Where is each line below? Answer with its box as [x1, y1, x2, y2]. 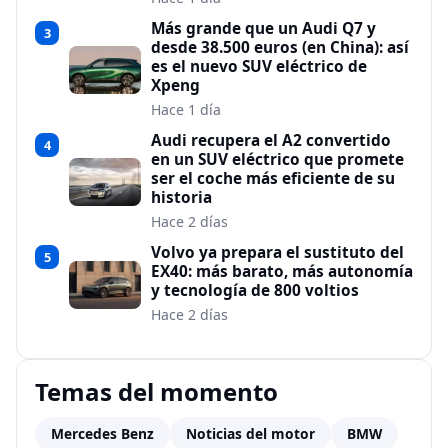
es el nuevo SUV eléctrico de [151, 56, 367, 78]
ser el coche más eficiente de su [151, 168, 395, 190]
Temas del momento [35, 375, 278, 409]
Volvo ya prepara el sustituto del [151, 242, 404, 264]
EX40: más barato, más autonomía [151, 261, 413, 283]
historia [151, 187, 212, 209]
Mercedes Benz [51, 424, 154, 444]
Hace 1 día [151, 100, 221, 120]
